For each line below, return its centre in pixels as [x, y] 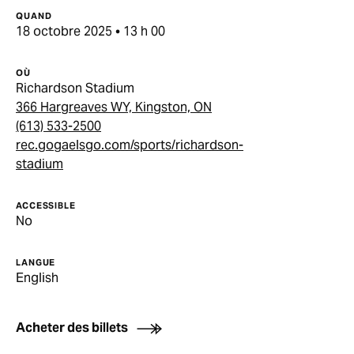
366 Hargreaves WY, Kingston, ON [114, 107]
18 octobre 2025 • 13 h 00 [90, 31]
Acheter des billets [72, 327]
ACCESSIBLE [46, 205]
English [37, 277]
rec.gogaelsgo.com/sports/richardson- [130, 145]
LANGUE [36, 262]
